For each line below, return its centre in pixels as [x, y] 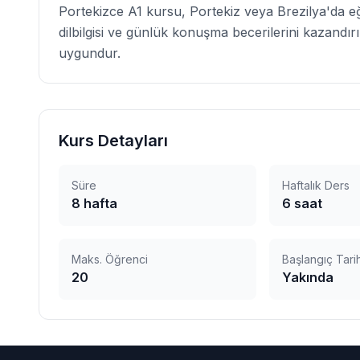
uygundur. [90, 53]
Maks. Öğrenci [110, 259]
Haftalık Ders [316, 185]
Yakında [308, 277]
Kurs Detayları [113, 141]
